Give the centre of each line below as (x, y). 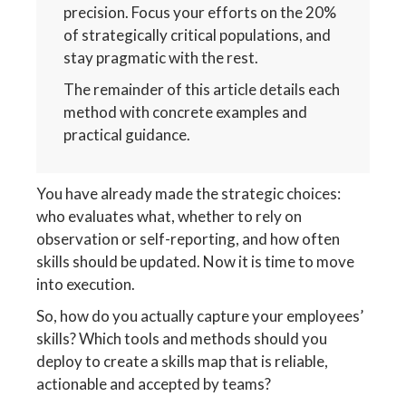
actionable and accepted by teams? (154, 383)
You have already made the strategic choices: (189, 193)
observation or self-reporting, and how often (188, 238)
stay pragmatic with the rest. (161, 57)
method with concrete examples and (186, 111)
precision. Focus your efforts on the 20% (200, 12)
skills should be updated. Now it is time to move (196, 261)
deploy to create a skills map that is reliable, (183, 361)
